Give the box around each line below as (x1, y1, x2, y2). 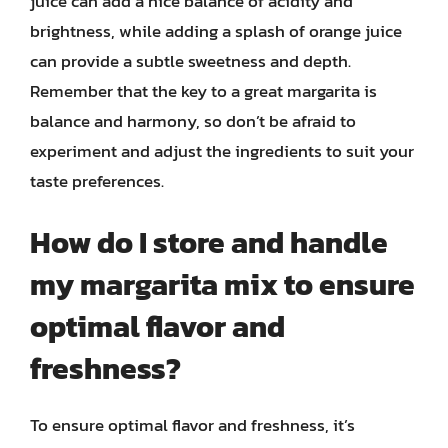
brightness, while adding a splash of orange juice (30, 18, 402, 44)
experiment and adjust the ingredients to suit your (30, 138, 414, 164)
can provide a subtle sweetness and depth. (30, 48, 351, 74)
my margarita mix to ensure (30, 261, 415, 307)
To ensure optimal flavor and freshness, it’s (30, 411, 355, 438)
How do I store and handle (30, 219, 388, 265)
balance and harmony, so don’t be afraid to (30, 108, 356, 134)
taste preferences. (30, 168, 164, 194)
